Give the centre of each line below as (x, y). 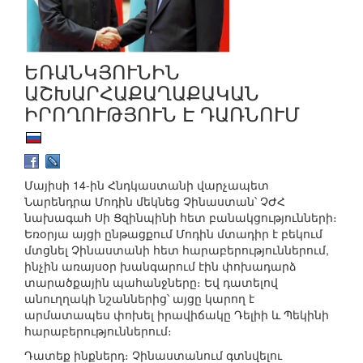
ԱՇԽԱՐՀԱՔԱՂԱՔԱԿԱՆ (142, 92)
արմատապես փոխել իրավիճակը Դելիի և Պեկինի (177, 315)
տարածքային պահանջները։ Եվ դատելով (151, 282)
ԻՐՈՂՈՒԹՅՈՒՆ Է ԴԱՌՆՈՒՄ (162, 113)
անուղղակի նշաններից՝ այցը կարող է (139, 299)
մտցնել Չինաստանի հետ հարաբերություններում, (177, 250)
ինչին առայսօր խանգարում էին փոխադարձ (160, 266)
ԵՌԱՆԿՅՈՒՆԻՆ (102, 70)
